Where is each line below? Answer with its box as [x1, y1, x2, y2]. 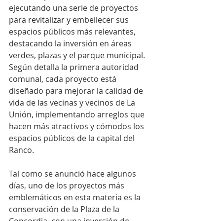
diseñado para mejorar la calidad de [9, 85, 145, 97]
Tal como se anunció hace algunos [9, 168, 138, 180]
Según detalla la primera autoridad [9, 62, 141, 73]
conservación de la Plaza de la [9, 204, 121, 215]
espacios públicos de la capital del [9, 133, 137, 144]
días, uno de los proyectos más [9, 180, 126, 191]
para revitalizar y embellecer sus [9, 14, 131, 26]
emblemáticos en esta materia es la [9, 192, 143, 203]
